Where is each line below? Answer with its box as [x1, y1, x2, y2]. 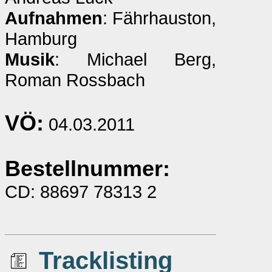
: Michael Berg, [55, 49, 216, 69]
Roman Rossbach [5, 70, 145, 90]
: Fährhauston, [103, 8, 216, 28]
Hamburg [5, 29, 77, 49]
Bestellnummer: [5, 157, 170, 181]
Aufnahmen [5, 8, 103, 28]
